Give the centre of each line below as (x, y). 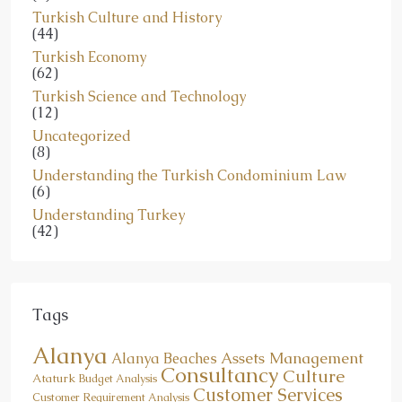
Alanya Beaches (164, 358)
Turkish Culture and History (127, 17)
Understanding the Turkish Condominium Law (189, 175)
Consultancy (220, 375)
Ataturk (54, 378)
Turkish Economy (89, 57)
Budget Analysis (118, 379)
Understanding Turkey (109, 215)
